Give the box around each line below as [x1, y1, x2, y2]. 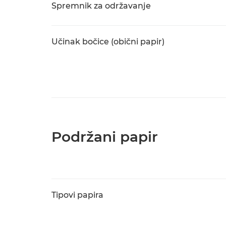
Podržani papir [51, 128, 158, 145]
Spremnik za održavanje [51, 1, 151, 11]
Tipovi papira [51, 190, 103, 200]
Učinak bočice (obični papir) [51, 37, 164, 46]
